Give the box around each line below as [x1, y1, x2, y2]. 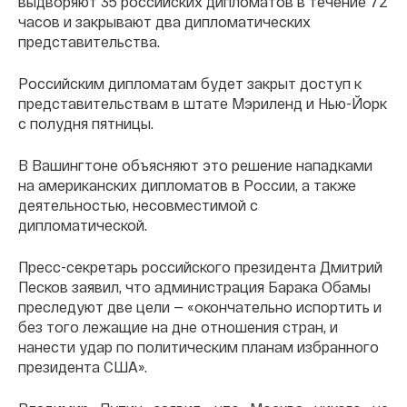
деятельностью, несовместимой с [18, 196, 258, 214]
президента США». [18, 358, 147, 376]
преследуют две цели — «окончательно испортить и [18, 298, 382, 316]
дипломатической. [18, 216, 147, 234]
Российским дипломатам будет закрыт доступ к [18, 74, 362, 93]
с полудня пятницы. [18, 114, 154, 133]
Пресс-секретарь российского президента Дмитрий [18, 258, 382, 276]
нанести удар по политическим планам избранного [18, 338, 379, 356]
